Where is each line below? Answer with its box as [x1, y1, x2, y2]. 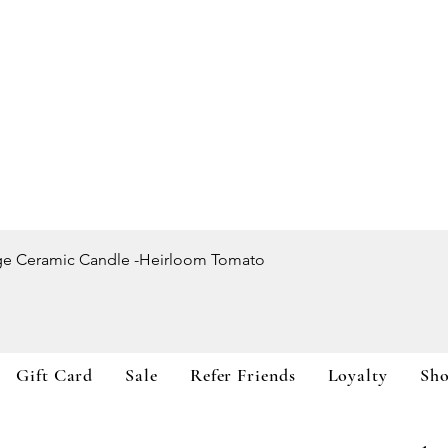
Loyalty [327, 364, 388, 387]
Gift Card [16, 364, 94, 387]
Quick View [189, 245, 259, 264]
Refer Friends [189, 364, 296, 387]
